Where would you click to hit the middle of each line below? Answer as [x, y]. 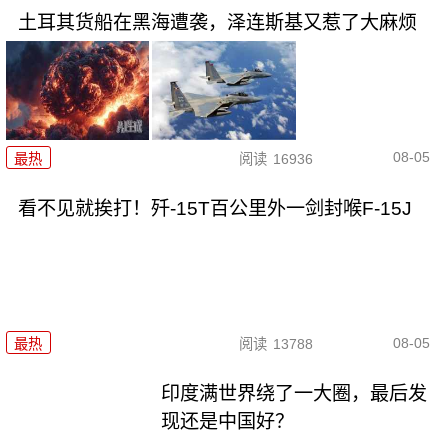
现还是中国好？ [228, 422]
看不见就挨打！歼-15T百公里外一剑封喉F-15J [214, 208]
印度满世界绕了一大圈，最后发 [294, 394]
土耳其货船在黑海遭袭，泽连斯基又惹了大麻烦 [217, 23]
